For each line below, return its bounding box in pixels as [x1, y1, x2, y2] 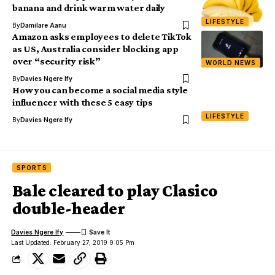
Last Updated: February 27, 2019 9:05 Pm [11, 239, 135, 247]
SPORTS [17, 164, 47, 172]
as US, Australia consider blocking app [12, 44, 179, 55]
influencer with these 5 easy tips [12, 97, 153, 108]
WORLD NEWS [206, 59, 257, 67]
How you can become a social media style [12, 85, 188, 96]
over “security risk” [12, 56, 101, 67]
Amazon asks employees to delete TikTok [12, 31, 192, 42]
